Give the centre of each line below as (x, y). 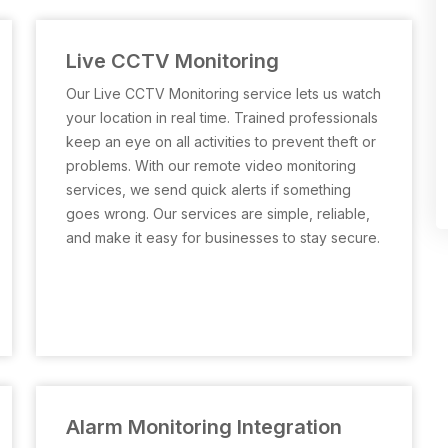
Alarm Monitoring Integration (204, 427)
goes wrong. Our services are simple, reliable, (218, 213)
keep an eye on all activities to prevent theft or (221, 141)
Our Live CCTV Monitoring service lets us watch (223, 93)
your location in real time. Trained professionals (222, 117)
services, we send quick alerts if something (208, 189)
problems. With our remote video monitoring (211, 165)
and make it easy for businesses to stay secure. (223, 237)
